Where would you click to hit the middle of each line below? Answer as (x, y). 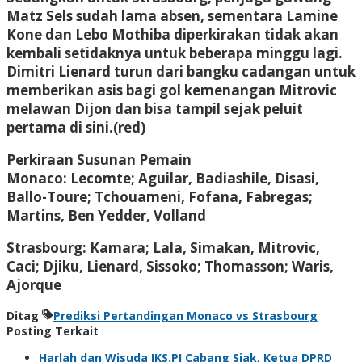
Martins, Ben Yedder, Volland (106, 215)
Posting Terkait (53, 330)
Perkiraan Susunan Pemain (99, 159)
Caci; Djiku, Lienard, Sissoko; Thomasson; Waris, (170, 266)
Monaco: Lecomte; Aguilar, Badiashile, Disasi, (163, 178)
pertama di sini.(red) (76, 127)
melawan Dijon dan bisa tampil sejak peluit (155, 108)
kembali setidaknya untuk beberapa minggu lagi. (175, 53)
